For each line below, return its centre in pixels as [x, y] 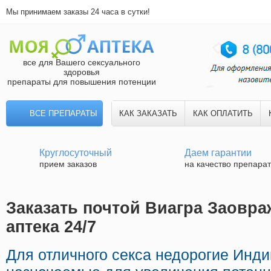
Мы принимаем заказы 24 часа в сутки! [78, 12]
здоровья [82, 72]
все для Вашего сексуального [82, 62]
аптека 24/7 [51, 227]
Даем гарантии [218, 153]
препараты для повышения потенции [82, 82]
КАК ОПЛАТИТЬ [223, 113]
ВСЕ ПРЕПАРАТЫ [64, 113]
